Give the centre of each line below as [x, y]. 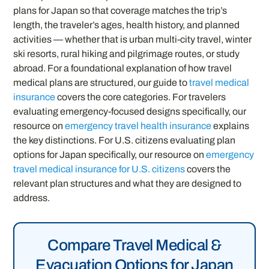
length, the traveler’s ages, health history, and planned [127, 25]
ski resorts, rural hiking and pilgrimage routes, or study [127, 53]
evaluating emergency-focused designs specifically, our [130, 111]
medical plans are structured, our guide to [101, 82]
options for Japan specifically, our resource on [110, 154]
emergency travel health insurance [138, 125]
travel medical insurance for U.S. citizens [99, 169]
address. [32, 198]
